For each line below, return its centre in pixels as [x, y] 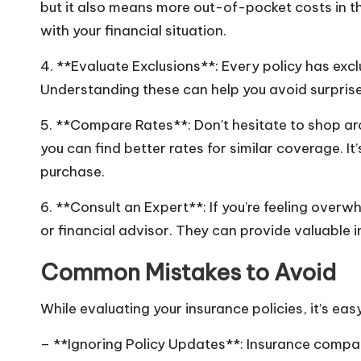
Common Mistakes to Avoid [188, 272]
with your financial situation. [133, 31]
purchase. [73, 172]
